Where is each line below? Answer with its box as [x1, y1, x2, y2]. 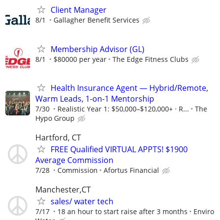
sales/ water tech [51, 196, 113, 207]
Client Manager [51, 4, 107, 16]
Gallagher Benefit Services [54, 15, 139, 25]
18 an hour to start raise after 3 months [57, 207, 188, 217]
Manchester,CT [35, 184, 91, 195]
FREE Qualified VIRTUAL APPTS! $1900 [51, 143, 188, 155]
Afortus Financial [104, 165, 159, 175]
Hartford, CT [35, 132, 81, 143]
